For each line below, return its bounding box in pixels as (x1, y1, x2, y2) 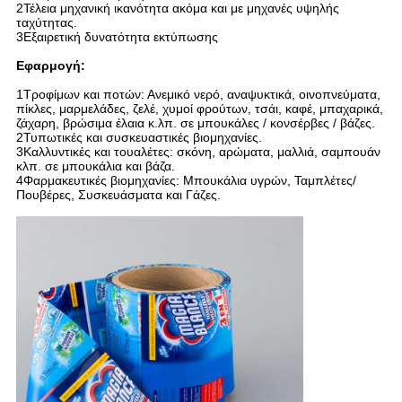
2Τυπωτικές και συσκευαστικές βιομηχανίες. (15, 130, 262, 145)
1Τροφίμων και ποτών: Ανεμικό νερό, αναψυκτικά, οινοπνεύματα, (15, 87, 380, 102)
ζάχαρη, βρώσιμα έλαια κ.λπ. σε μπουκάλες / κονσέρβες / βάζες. (15, 116, 375, 131)
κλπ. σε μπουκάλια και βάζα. (15, 159, 175, 174)
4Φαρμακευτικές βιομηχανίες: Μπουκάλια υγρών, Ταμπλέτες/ (15, 173, 356, 188)
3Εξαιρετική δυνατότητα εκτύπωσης (15, 30, 218, 45)
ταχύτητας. (15, 15, 77, 31)
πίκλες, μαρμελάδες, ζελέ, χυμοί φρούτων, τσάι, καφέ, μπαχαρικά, (15, 101, 383, 117)
